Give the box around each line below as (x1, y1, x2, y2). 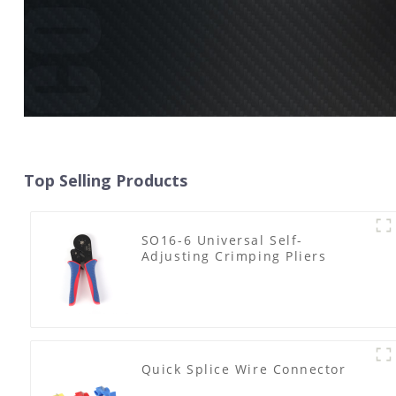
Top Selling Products (23, 169, 187, 191)
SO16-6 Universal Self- (141, 231, 303, 248)
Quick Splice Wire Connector (141, 360, 346, 377)
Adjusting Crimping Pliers (141, 247, 327, 264)
